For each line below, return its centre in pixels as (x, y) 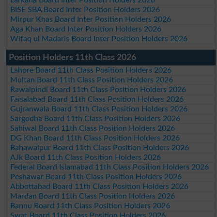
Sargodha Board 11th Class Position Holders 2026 (95, 118)
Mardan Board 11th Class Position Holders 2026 (93, 196)
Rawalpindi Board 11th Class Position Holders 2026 (98, 89)
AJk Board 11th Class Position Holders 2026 (86, 157)
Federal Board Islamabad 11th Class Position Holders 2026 (110, 167)
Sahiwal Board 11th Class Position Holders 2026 (93, 128)
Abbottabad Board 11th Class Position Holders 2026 (100, 186)
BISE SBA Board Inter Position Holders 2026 (85, 9)
